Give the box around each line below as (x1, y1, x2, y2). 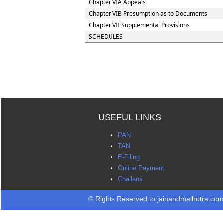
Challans (118, 175, 143, 183)
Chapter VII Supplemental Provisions (89, 21, 190, 29)
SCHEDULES (89, 32, 123, 41)
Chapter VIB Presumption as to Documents (89, 9, 207, 18)
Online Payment (118, 164, 164, 172)
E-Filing (118, 153, 140, 161)
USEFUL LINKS (98, 112, 161, 122)
